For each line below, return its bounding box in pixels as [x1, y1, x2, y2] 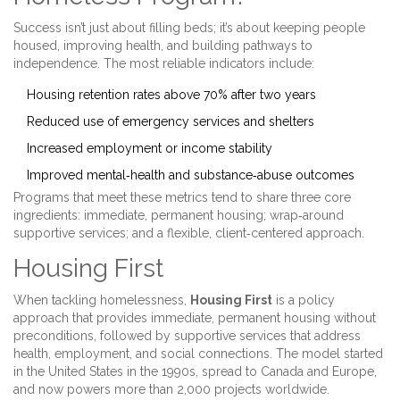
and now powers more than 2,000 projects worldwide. [13, 382, 329, 397]
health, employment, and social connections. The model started [13, 346, 383, 362]
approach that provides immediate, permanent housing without [13, 311, 376, 326]
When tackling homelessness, [13, 293, 190, 308]
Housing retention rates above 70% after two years [27, 87, 316, 103]
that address [287, 329, 361, 344]
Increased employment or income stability [27, 141, 272, 156]
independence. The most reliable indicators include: [13, 56, 314, 71]
